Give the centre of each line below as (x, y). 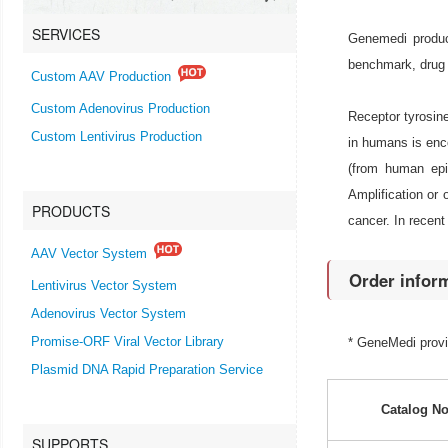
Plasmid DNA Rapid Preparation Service (147, 369)
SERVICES (66, 33)
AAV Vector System (89, 254)
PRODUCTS (71, 210)
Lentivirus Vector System (104, 285)
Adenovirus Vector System (108, 313)
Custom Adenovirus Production (120, 108)
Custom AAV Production (101, 77)
